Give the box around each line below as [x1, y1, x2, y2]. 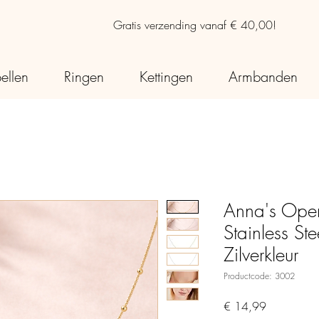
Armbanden [228, 67, 298, 87]
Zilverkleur [224, 243, 298, 268]
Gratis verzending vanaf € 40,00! [113, 17, 276, 33]
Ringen [63, 67, 104, 87]
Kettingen [139, 67, 193, 87]
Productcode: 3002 [224, 270, 295, 283]
